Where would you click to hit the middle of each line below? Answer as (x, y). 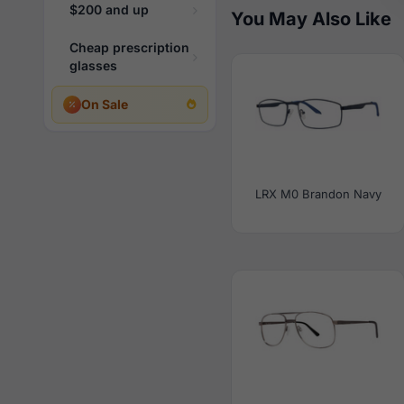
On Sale (105, 104)
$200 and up (109, 9)
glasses (93, 65)
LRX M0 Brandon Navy (318, 194)
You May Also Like (311, 19)
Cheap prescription (129, 47)
